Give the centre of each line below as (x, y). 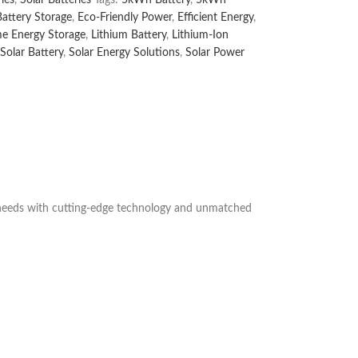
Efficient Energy (215, 17)
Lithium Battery (128, 35)
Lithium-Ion (200, 35)
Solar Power (215, 52)
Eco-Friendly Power (124, 17)
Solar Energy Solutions (124, 52)
